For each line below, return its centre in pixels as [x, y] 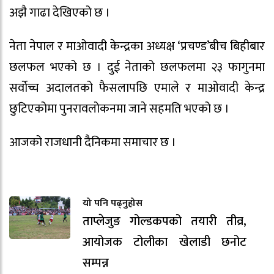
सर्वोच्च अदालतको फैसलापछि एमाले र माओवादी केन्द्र [137, 88]
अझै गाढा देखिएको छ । [60, 13]
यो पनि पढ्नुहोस [113, 203]
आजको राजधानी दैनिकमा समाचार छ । [93, 142]
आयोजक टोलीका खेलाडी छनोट [165, 242]
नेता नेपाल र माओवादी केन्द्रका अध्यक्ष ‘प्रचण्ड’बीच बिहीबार [137, 47]
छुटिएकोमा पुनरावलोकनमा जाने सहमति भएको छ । [119, 109]
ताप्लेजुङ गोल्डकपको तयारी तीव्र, [165, 221]
